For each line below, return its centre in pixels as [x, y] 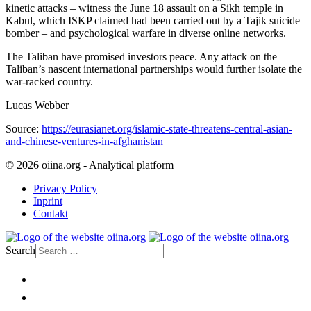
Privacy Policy [65, 188]
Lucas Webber [37, 105]
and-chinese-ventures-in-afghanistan [84, 141]
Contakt [51, 213]
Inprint [48, 201]
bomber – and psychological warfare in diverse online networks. [147, 33]
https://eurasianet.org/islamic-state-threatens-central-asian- [167, 128]
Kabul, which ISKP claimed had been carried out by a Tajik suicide [153, 20]
